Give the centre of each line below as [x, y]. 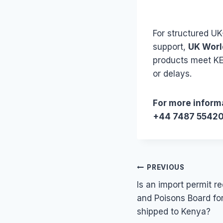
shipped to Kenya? [174, 211]
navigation [173, 191]
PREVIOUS [166, 167]
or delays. [172, 73]
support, [170, 47]
